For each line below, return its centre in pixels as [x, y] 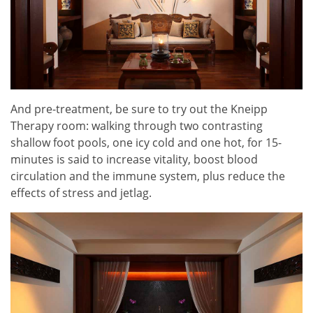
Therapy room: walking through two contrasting [137, 125]
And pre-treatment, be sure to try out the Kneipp [139, 109]
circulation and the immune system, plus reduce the [148, 176]
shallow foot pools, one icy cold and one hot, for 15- [146, 142]
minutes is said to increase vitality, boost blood [134, 159]
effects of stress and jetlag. [81, 192]
